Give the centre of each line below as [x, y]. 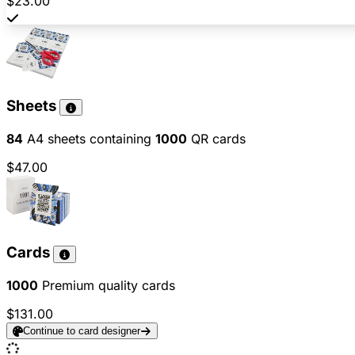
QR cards [216, 138]
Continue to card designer [82, 331]
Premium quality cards [107, 286]
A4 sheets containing [89, 138]
